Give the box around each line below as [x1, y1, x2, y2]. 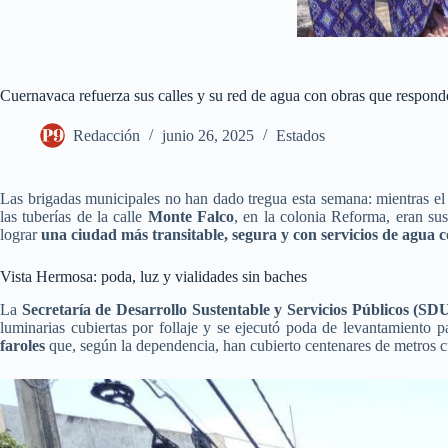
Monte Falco [147, 208, 235, 225]
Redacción [73, 127, 140, 145]
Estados [276, 127, 325, 145]
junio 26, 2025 [162, 127, 254, 145]
